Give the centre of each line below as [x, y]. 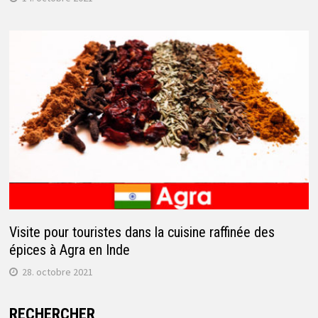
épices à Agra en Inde [69, 250]
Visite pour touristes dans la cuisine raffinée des [142, 232]
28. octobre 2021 [57, 272]
